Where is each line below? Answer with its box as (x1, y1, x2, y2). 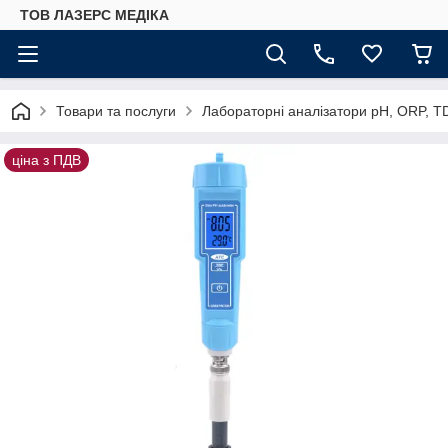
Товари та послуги (56, 103, 176, 119)
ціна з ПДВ (12, 152, 81, 168)
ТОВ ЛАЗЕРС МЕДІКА (20, 7, 169, 23)
